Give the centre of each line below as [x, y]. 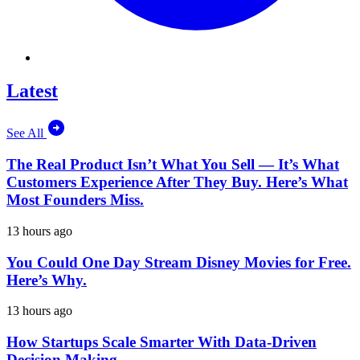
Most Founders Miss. [75, 200]
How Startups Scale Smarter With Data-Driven [162, 342]
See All [27, 133]
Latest [32, 91]
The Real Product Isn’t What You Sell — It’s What [173, 165]
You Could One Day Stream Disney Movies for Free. [179, 262]
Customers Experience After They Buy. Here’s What [177, 182]
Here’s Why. [47, 280]
